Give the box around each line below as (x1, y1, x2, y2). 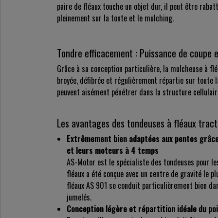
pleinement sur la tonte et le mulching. (57, 12, 174, 24)
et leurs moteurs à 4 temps (67, 144, 159, 156)
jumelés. (67, 191, 91, 203)
